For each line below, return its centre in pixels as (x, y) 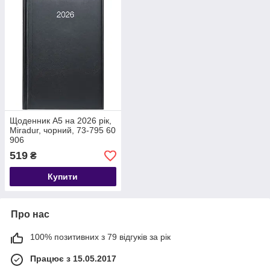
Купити (63, 177)
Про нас (30, 215)
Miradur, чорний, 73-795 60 (63, 130)
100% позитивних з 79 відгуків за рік (100, 237)
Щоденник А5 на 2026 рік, (61, 121)
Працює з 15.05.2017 (73, 259)
